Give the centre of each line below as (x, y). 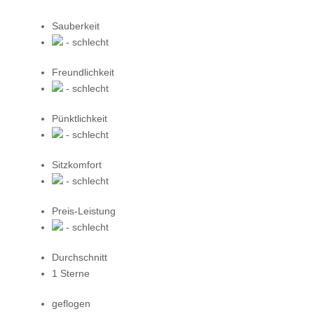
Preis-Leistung (84, 211)
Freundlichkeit (83, 72)
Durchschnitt (80, 257)
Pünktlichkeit (80, 118)
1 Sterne (71, 273)
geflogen (71, 303)
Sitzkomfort (77, 164)
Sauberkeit (76, 26)
